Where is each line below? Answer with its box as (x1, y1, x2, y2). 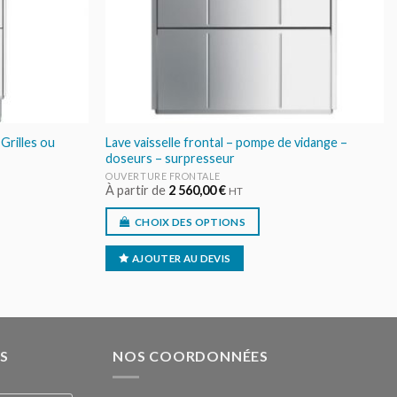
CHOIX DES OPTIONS (135, 215, 245, 228)
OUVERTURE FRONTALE (105, 170, 222, 183)
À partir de (105, 183, 169, 198)
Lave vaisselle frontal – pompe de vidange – (105, 134, 348, 150)
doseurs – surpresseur (105, 150, 236, 166)
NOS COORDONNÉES (113, 346, 269, 364)
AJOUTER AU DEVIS (131, 253, 231, 265)
